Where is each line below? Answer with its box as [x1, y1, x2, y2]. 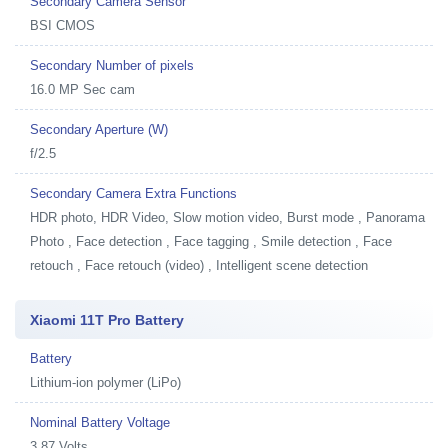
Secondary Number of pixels [30, 57, 194, 73]
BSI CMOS [30, 17, 95, 33]
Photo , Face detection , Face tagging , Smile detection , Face [30, 233, 392, 249]
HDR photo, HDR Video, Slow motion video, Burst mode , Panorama [30, 209, 425, 225]
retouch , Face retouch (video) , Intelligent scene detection [30, 257, 368, 273]
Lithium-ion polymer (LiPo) [30, 374, 181, 390]
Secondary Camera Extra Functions [30, 185, 237, 201]
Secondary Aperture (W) [30, 121, 168, 137]
